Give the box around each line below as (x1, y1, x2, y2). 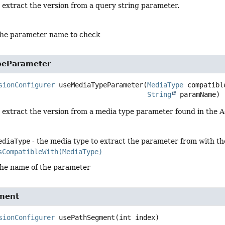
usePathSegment (59, 213, 116, 221)
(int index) (115, 213, 160, 221)
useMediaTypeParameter (59, 81, 144, 89)
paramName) (176, 90, 220, 99)
